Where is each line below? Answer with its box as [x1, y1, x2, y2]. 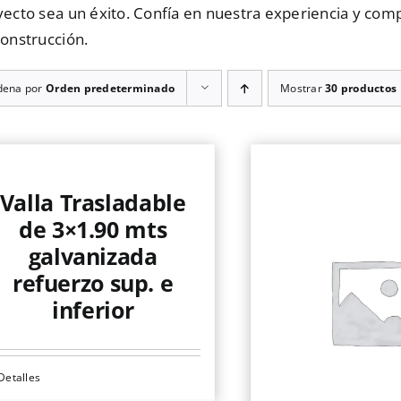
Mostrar [280, 81, 326, 96]
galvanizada [28, 241, 158, 271]
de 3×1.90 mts [19, 214, 167, 244]
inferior [52, 294, 134, 325]
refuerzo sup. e [12, 268, 174, 298]
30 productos [325, 81, 397, 96]
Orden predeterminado [46, 81, 175, 96]
